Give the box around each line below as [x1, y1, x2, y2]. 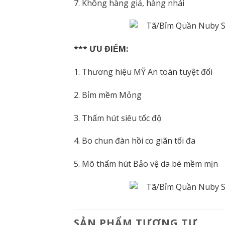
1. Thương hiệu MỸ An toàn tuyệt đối [74, 66, 212, 77]
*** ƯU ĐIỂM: [74, 43, 128, 55]
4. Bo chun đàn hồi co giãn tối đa [74, 135, 195, 147]
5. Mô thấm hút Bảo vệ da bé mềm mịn [74, 158, 218, 170]
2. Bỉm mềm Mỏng [74, 89, 142, 100]
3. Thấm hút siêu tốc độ [74, 112, 162, 124]
